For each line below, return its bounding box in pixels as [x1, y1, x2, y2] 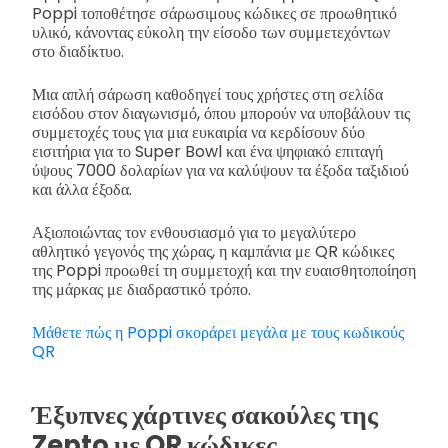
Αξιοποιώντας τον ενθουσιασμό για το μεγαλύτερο [32, 221, 356, 245]
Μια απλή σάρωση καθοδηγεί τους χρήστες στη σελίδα [32, 83, 383, 107]
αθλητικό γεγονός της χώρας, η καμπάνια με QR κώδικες [32, 240, 394, 264]
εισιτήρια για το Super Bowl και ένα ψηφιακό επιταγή [32, 140, 383, 164]
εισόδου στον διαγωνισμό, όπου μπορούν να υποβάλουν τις [32, 102, 410, 126]
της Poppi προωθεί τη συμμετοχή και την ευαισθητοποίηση [32, 259, 416, 283]
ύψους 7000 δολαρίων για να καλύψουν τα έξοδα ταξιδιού [32, 159, 409, 183]
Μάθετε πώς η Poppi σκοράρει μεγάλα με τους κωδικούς [32, 321, 404, 345]
